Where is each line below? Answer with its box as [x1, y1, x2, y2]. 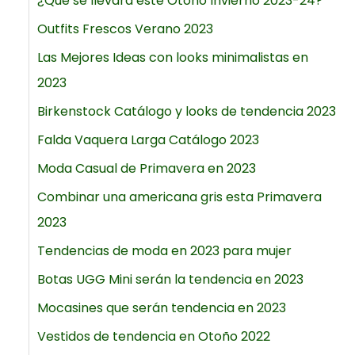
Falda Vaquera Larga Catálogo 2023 [36, 130, 259, 149]
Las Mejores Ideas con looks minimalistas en [36, 48, 308, 67]
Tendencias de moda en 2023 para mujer [36, 241, 292, 260]
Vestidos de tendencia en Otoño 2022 [36, 326, 270, 345]
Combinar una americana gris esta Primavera [36, 187, 322, 206]
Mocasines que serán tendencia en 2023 [36, 298, 286, 317]
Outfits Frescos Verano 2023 [36, 19, 213, 38]
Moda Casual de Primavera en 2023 [36, 158, 256, 177]
